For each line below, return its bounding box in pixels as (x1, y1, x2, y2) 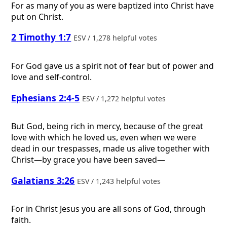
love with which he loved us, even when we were (11, 132, 197, 143)
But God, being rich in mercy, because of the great (11, 121, 204, 132)
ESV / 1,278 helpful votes (73, 33, 160, 43)
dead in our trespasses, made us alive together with (11, 143, 210, 155)
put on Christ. (11, 11, 64, 22)
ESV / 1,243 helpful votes (77, 176, 163, 186)
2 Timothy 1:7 (11, 31, 71, 44)
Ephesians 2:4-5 (11, 91, 80, 104)
